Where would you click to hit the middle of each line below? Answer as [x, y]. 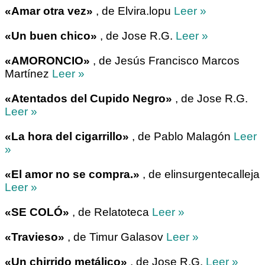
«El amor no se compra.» [72, 174]
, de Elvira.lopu [133, 11]
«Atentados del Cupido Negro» [88, 99]
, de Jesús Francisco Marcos [165, 61]
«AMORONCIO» [47, 61]
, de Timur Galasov [115, 237]
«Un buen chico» [51, 36]
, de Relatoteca [111, 212]
